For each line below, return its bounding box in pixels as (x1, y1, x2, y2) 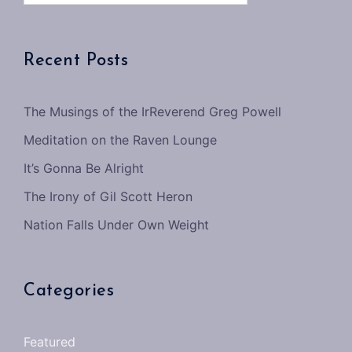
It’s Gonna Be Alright (24, 159, 144, 176)
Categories (24, 281, 114, 300)
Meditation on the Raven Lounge (24, 131, 217, 148)
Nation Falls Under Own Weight (24, 216, 209, 233)
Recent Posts (24, 51, 128, 70)
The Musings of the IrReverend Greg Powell (24, 103, 281, 119)
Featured (24, 333, 75, 350)
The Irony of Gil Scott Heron (24, 188, 192, 204)
